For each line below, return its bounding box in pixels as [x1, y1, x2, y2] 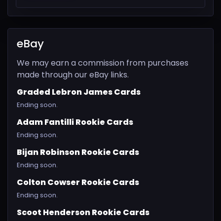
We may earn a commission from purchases [17, 57, 188, 69]
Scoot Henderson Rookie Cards [17, 207, 149, 219]
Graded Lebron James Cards [17, 86, 141, 98]
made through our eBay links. [17, 69, 129, 81]
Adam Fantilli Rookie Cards [17, 116, 133, 128]
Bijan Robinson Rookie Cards [17, 147, 139, 158]
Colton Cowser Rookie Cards [17, 177, 139, 188]
